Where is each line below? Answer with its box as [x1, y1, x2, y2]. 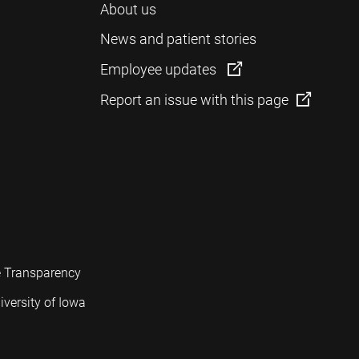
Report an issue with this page [99, 91, 288, 108]
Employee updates [99, 61, 220, 78]
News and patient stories [99, 30, 256, 47]
